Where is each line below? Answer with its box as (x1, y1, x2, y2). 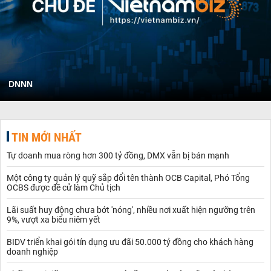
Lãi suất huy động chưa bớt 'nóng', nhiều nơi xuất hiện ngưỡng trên (7, 204, 255, 215)
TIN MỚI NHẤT (11, 129, 82, 145)
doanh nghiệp (7, 246, 58, 256)
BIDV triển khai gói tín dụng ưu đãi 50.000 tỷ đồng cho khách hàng (7, 237, 253, 247)
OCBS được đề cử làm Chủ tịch (7, 182, 120, 192)
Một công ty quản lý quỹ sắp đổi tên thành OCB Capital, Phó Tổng (7, 172, 250, 183)
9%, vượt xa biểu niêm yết (7, 214, 100, 224)
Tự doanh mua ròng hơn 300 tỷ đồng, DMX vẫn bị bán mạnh (7, 150, 229, 160)
